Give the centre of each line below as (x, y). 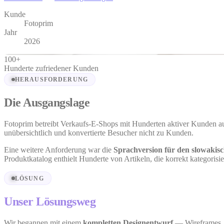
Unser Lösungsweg (50, 201)
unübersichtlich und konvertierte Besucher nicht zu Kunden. (99, 133)
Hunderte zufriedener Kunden (51, 68)
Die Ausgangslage (47, 103)
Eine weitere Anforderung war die (59, 150)
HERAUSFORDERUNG (51, 79)
